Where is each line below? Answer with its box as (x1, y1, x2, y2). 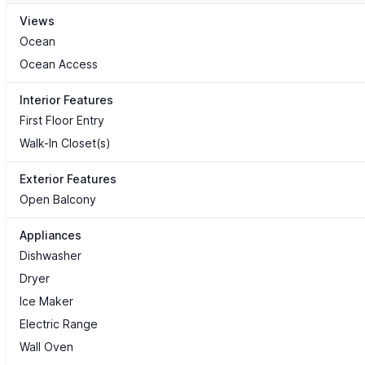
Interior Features (20, 93, 113, 108)
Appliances (20, 228, 81, 243)
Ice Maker (20, 294, 73, 309)
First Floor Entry (20, 113, 104, 128)
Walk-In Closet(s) (20, 136, 111, 151)
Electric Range (20, 317, 98, 332)
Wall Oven (20, 340, 73, 354)
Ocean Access (20, 57, 98, 72)
